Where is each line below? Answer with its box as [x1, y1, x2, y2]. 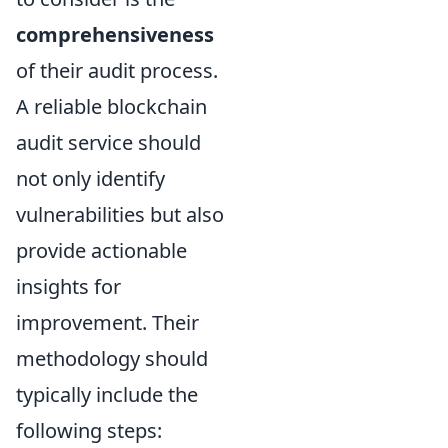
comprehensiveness [16, 20, 214, 48]
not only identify [16, 164, 165, 192]
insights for [16, 272, 121, 300]
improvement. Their [16, 308, 199, 336]
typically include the [16, 380, 198, 408]
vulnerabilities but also [16, 200, 224, 228]
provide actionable [16, 236, 187, 264]
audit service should [16, 128, 201, 156]
